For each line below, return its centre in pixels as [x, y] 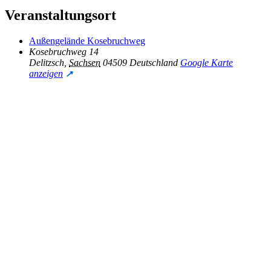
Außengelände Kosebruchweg [87, 41]
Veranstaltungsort [60, 15]
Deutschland [154, 62]
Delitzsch [47, 62]
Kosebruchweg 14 [64, 51]
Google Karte [207, 62]
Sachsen [85, 62]
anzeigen [46, 73]
